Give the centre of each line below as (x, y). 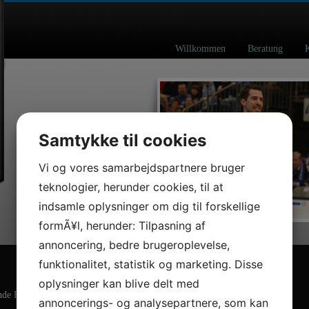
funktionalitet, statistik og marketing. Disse (151, 264)
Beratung (276, 49)
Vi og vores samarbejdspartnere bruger (142, 168)
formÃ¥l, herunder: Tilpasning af (122, 226)
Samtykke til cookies (122, 140)
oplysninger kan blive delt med (119, 283)
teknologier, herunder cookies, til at (131, 187)
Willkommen (211, 49)
